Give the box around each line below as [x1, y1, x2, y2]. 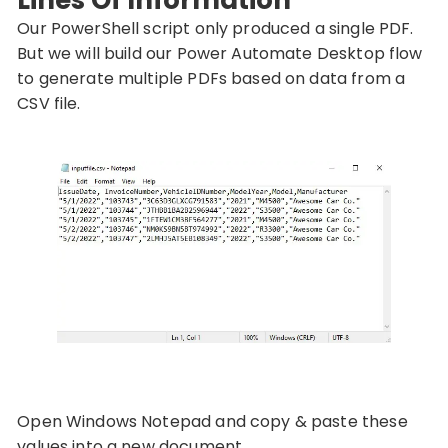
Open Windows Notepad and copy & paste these [17, 409, 408, 433]
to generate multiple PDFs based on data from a [17, 66, 406, 90]
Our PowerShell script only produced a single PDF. [17, 16, 414, 40]
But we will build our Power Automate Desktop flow [17, 41, 423, 65]
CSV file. [17, 91, 81, 115]
